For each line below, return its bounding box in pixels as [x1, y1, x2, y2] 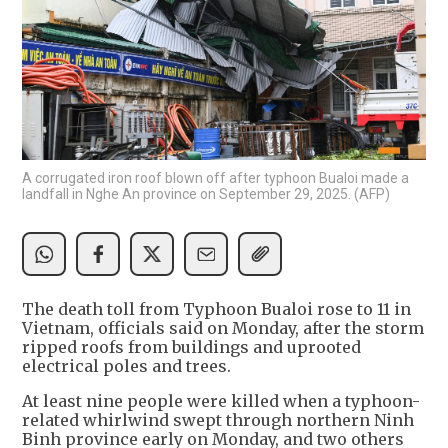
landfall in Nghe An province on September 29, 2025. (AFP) [22, 185, 390, 202]
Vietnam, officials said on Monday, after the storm [22, 317, 424, 338]
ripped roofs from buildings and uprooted [22, 336, 361, 357]
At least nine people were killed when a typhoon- [22, 390, 420, 411]
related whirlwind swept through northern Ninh [22, 409, 414, 430]
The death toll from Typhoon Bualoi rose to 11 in [22, 298, 411, 319]
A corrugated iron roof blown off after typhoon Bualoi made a [22, 169, 409, 186]
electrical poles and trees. [22, 355, 231, 376]
